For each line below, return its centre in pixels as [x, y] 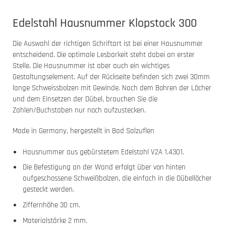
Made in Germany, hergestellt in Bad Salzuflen [83, 131]
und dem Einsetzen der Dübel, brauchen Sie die [85, 99]
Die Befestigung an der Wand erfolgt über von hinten [104, 167]
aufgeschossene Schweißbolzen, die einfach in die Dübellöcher [117, 179]
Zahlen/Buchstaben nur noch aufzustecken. [79, 110]
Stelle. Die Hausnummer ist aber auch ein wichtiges [91, 66]
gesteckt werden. [48, 190]
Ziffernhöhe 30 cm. [51, 205]
